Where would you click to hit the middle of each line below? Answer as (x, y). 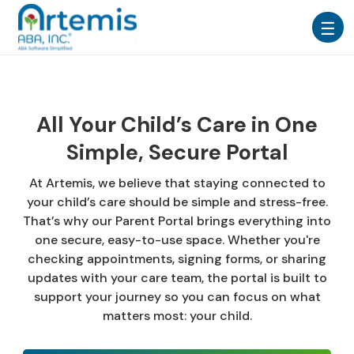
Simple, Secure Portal (177, 152)
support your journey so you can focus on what (177, 297)
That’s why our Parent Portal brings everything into (177, 221)
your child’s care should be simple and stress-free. (177, 202)
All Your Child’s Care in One (177, 124)
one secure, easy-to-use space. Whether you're (177, 240)
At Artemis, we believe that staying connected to (177, 183)
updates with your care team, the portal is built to (177, 278)
